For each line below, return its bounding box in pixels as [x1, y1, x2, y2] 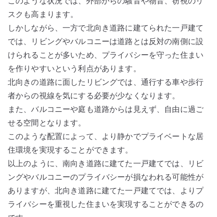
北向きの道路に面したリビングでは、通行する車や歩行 [8, 77, 204, 87]
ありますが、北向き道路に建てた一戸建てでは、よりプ [8, 186, 204, 195]
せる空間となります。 [8, 118, 86, 127]
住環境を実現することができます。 [8, 145, 133, 155]
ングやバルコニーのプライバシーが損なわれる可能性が [8, 172, 204, 182]
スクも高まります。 [8, 9, 78, 19]
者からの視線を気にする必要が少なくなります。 [8, 91, 180, 100]
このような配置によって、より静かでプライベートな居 [8, 131, 204, 141]
